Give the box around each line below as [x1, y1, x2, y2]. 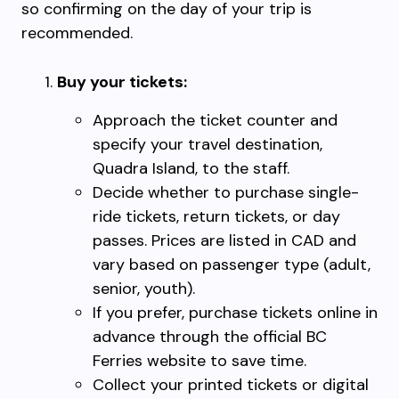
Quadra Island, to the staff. [93, 158, 289, 179]
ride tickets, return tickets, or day [93, 206, 340, 227]
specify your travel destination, [93, 134, 322, 155]
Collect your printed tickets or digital [93, 374, 369, 395]
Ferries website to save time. [93, 350, 306, 371]
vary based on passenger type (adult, [93, 254, 370, 275]
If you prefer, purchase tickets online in [93, 302, 378, 323]
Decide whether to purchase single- [93, 182, 359, 203]
